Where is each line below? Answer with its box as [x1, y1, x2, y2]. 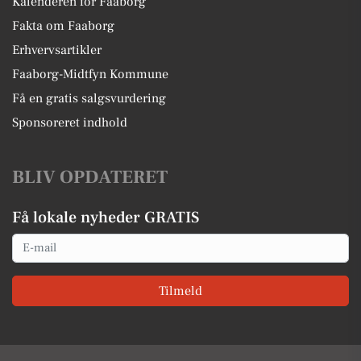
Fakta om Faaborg [12, 17, 114, 34]
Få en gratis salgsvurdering [12, 89, 166, 106]
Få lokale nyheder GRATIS [12, 206, 199, 228]
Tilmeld [159, 283, 202, 299]
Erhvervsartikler [12, 41, 102, 58]
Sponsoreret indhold [12, 114, 127, 131]
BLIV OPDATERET [12, 164, 168, 189]
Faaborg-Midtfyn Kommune [12, 65, 168, 82]
